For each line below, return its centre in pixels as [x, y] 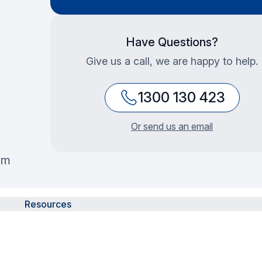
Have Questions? [172, 42]
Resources [48, 204]
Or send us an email [172, 126]
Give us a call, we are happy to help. [172, 61]
